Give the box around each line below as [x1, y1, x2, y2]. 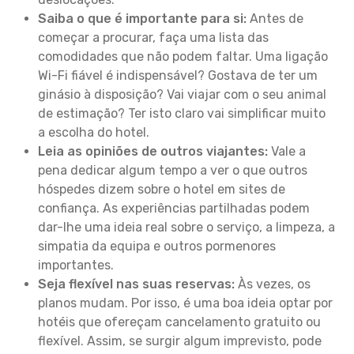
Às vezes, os [235, 277, 311, 292]
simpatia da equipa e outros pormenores [38, 239, 276, 254]
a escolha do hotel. [38, 125, 149, 140]
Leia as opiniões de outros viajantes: [38, 144, 268, 159]
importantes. [38, 258, 114, 273]
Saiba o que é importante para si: [38, 11, 247, 26]
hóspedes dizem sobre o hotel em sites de [38, 182, 285, 197]
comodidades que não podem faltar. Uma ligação [38, 49, 328, 64]
